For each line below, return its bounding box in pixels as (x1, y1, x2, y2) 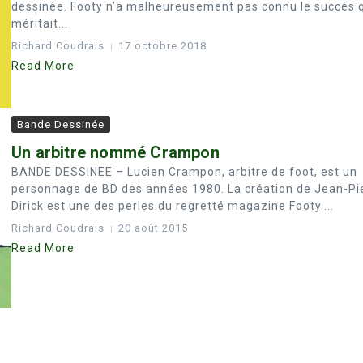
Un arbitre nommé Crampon (11, 143, 220, 163)
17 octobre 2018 (118, 40, 207, 52)
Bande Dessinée (17, 118, 105, 131)
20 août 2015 (118, 222, 188, 235)
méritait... (11, 17, 68, 30)
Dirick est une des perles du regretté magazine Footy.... (11, 199, 334, 213)
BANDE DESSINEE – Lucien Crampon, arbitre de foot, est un (11, 165, 357, 179)
